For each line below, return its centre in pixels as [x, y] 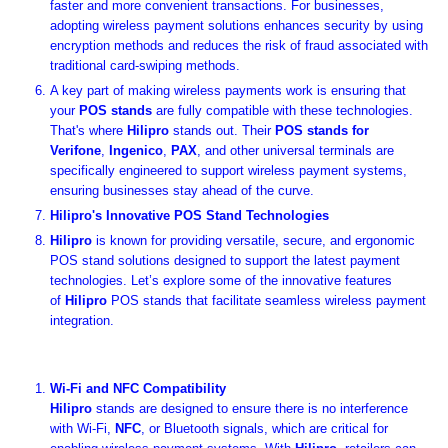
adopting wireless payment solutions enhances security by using [236, 25]
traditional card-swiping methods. [145, 65]
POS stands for [322, 130]
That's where [86, 130]
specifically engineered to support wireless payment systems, [228, 170]
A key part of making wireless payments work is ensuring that [228, 90]
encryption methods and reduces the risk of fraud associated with [239, 45]
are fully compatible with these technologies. [284, 110]
